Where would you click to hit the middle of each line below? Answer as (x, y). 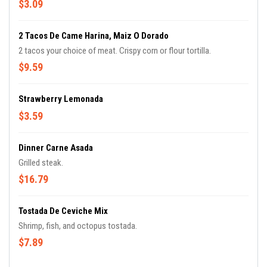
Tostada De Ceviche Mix (63, 211)
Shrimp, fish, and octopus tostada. (78, 226)
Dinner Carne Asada (56, 148)
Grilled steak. (41, 163)
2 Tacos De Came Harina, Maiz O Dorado (94, 36)
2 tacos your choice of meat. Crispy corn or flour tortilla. (115, 51)
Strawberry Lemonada (61, 99)
